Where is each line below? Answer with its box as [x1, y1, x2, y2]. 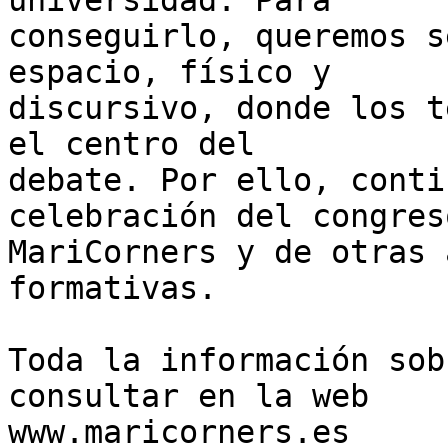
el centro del [8, 126, 255, 163]
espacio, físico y [8, 54, 331, 91]
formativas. [8, 270, 217, 307]
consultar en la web [8, 378, 369, 415]
